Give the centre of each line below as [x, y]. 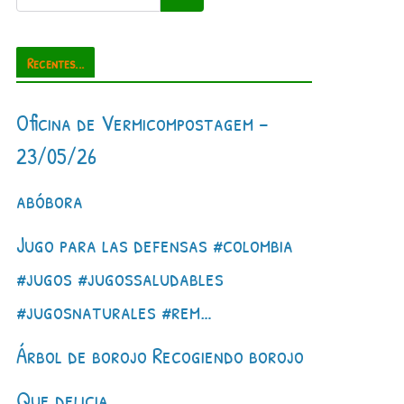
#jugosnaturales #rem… [115, 311]
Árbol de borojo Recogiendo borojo [161, 355]
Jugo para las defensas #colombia [155, 244]
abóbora [50, 200]
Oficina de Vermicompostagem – [143, 122]
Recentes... [55, 63]
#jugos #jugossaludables [120, 277]
